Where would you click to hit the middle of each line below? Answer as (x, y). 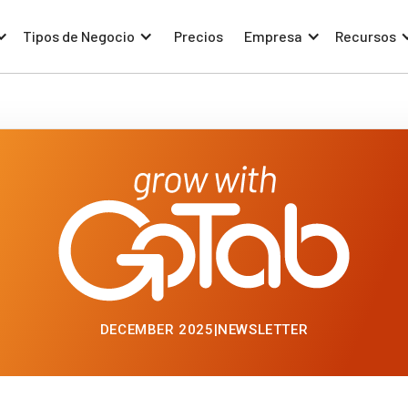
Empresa (273, 36)
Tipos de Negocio (79, 36)
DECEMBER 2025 (157, 330)
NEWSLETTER (263, 330)
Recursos (366, 36)
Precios (199, 36)
